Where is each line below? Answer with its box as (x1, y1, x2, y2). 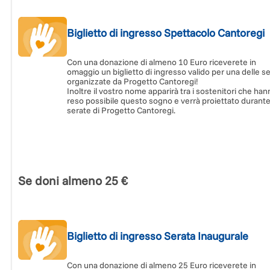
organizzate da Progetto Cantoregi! (67, 76, 199, 87)
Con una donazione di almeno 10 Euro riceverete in (67, 57, 257, 68)
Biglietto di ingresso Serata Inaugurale (67, 229, 249, 243)
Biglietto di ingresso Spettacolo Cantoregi (67, 26, 265, 40)
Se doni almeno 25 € (18, 173, 128, 189)
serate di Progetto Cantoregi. (67, 105, 176, 116)
